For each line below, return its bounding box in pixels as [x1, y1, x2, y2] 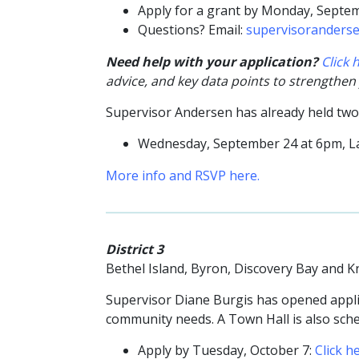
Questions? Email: [138, 21, 246, 39]
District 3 [106, 240, 163, 258]
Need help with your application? [106, 53, 318, 71]
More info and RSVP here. [106, 167, 260, 185]
